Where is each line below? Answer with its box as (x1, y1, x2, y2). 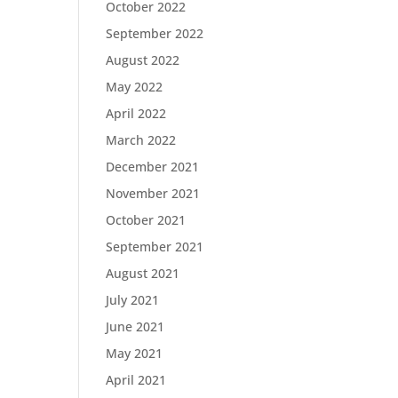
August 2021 (106, 265, 180, 282)
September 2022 (106, 25, 204, 42)
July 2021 (106, 291, 160, 308)
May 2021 (106, 345, 163, 362)
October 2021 (106, 211, 187, 228)
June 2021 (106, 318, 165, 335)
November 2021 (106, 185, 201, 202)
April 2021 (106, 371, 167, 388)
